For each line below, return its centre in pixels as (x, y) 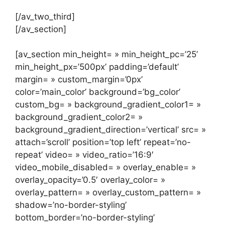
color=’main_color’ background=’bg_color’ (98, 92)
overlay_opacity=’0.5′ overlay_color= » (90, 180)
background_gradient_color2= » (79, 117)
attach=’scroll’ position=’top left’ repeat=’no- (103, 142)
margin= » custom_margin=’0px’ (79, 80)
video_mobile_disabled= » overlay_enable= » (105, 167)
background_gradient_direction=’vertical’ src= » (110, 130)
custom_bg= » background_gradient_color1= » (108, 105)
